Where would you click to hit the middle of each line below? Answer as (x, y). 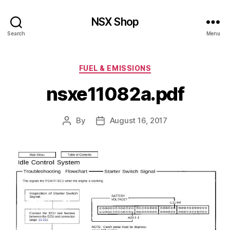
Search (16, 33)
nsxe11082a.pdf (115, 94)
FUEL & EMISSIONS (115, 68)
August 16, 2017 (138, 120)
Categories (137, 66)
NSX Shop (115, 22)
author (78, 132)
